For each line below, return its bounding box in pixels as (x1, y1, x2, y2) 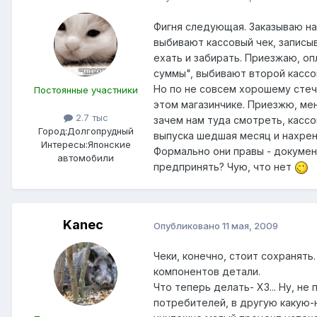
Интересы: (40, 139, 88, 151)
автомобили (57, 152, 114, 164)
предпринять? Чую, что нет (154, 161, 294, 173)
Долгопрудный (67, 125, 134, 137)
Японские (87, 139, 131, 151)
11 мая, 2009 (222, 219, 278, 231)
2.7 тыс (72, 112, 108, 124)
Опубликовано (154, 219, 222, 231)
